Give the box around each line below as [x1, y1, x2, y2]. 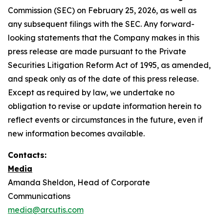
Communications [8, 191, 70, 201]
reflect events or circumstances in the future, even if [8, 114, 203, 125]
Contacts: [8, 150, 46, 160]
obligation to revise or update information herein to [8, 101, 201, 111]
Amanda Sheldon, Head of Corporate [8, 177, 150, 187]
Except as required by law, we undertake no [8, 87, 175, 97]
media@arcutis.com [8, 204, 84, 215]
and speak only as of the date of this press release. [8, 73, 198, 84]
